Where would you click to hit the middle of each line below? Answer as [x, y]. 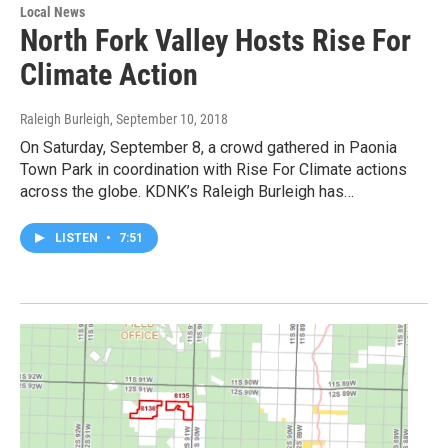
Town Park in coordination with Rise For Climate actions [213, 170]
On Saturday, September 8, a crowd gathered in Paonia [208, 148]
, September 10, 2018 [169, 119]
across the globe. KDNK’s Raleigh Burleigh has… [187, 192]
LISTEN [78, 238]
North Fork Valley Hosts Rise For [215, 41]
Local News [52, 12]
